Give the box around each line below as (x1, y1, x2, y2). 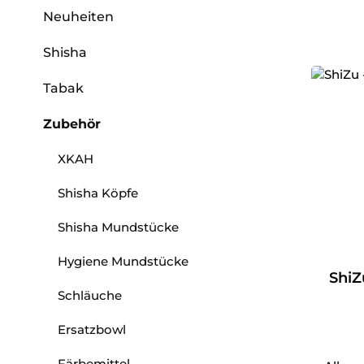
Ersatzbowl (58, 322, 126, 338)
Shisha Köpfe (58, 185, 138, 201)
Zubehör (43, 116, 101, 132)
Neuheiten (43, 9, 114, 25)
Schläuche (58, 288, 122, 304)
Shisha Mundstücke (58, 219, 179, 236)
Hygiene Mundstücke (58, 253, 188, 270)
